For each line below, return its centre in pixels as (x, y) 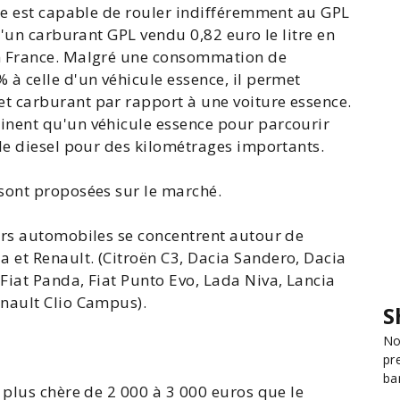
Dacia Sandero (242, 258)
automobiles (67, 235)
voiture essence (291, 101)
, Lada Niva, (241, 280)
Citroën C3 (142, 258)
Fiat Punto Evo (142, 280)
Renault (61, 258)
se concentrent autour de (209, 235)
